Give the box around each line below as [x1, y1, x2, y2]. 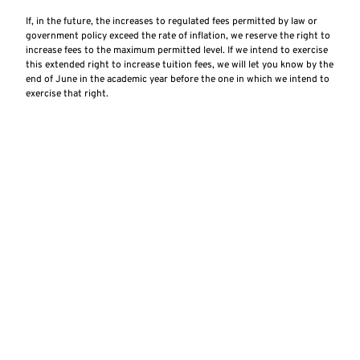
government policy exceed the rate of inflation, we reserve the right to [26, 29, 330, 43]
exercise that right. [26, 87, 108, 100]
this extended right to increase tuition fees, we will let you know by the [26, 58, 333, 72]
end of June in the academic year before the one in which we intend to [26, 72, 329, 86]
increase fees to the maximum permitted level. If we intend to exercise [26, 43, 328, 57]
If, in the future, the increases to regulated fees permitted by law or [26, 14, 317, 28]
